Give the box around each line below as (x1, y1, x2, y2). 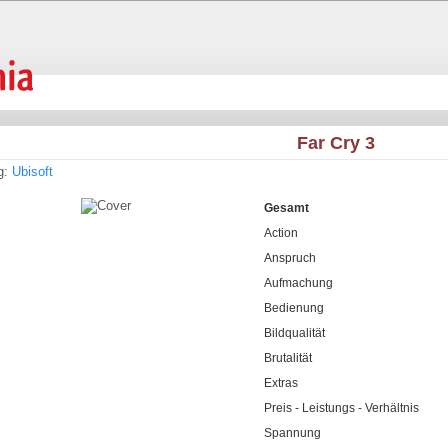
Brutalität (263, 351, 312, 365)
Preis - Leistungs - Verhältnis (263, 401, 419, 415)
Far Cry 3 (291, 133, 375, 153)
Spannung (263, 426, 321, 440)
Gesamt (263, 201, 309, 215)
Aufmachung (263, 276, 333, 290)
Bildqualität (263, 326, 325, 340)
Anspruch (263, 251, 316, 265)
